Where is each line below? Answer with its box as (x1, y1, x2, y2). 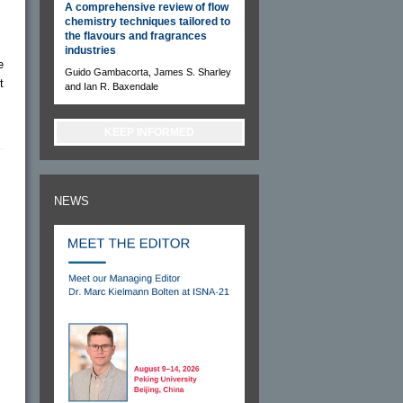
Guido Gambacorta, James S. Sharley (65, 66, 231, 77)
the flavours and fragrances (65, 29, 207, 42)
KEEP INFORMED (104, 125, 194, 139)
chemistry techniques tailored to (65, 14, 230, 28)
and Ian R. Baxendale (65, 80, 158, 92)
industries (65, 43, 116, 57)
